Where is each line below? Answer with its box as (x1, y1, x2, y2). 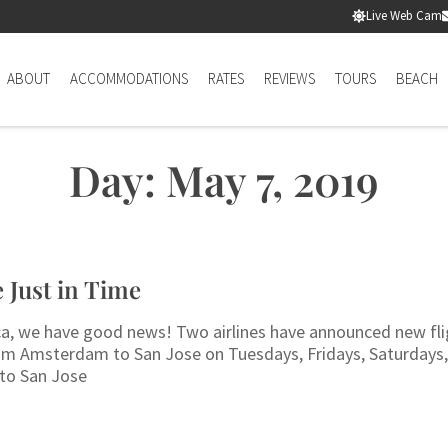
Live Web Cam (366, 7, 442, 24)
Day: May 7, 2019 (69, 151, 379, 208)
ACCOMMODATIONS (70, 69, 188, 89)
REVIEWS (264, 69, 315, 89)
